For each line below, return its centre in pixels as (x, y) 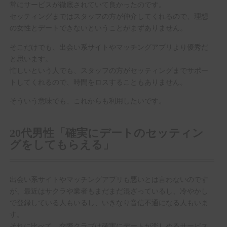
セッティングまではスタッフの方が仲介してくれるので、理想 (109, 16)
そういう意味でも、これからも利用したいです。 (87, 100)
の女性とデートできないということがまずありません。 (98, 27)
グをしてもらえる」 (62, 145)
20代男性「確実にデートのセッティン (106, 134)
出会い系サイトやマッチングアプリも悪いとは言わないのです (109, 179)
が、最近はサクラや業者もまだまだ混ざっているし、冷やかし (109, 191)
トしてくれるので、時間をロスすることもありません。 (98, 81)
